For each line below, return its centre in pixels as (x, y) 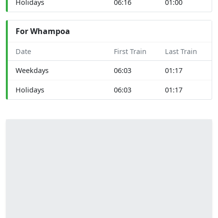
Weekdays (32, 70)
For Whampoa (43, 31)
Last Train (181, 51)
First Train (130, 51)
